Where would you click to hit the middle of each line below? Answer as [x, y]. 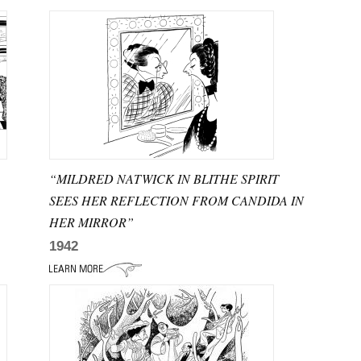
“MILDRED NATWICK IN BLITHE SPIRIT [164, 178]
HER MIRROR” [92, 222]
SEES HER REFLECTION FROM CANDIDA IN [177, 200]
